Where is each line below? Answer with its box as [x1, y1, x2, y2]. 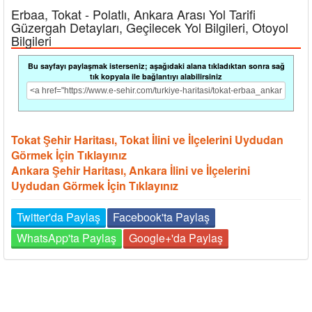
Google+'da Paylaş [129, 229, 223, 246]
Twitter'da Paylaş [17, 208, 100, 225]
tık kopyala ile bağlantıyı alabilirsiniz [90, 70, 222, 81]
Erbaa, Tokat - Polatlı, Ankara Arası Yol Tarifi [11, 4, 256, 23]
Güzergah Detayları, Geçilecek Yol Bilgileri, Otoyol [11, 17, 288, 36]
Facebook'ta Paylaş [113, 208, 210, 225]
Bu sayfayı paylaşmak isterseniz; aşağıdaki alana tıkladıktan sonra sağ [27, 60, 285, 71]
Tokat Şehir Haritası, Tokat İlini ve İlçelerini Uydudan [11, 131, 283, 148]
